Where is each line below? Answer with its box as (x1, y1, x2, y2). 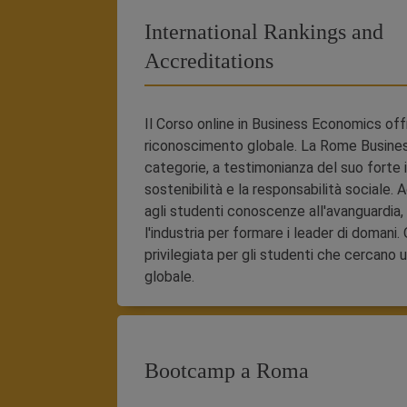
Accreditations (144, 49, 273, 73)
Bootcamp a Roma (144, 359, 309, 382)
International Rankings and (144, 20, 383, 44)
